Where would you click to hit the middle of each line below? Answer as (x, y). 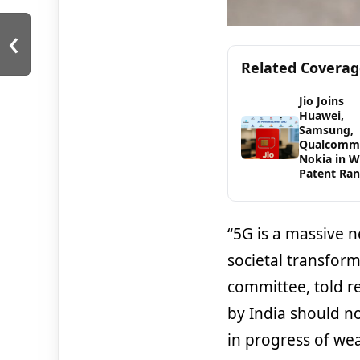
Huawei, (321, 116)
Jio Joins (321, 101)
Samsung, (326, 130)
